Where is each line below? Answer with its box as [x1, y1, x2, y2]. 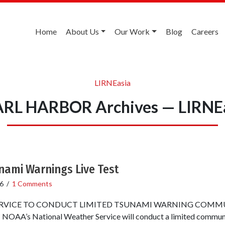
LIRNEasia [94, 77, 131, 87]
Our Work [115, 27, 150, 36]
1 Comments [12, 179, 52, 188]
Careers [191, 27, 218, 36]
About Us [65, 27, 99, 36]
